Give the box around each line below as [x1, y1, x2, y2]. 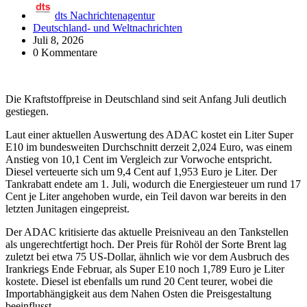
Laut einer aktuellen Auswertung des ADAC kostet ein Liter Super [5, 128, 293, 140]
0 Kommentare [33, 46, 97, 58]
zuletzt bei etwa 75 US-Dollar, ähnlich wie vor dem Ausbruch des [5, 250, 289, 262]
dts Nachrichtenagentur [55, 9, 155, 21]
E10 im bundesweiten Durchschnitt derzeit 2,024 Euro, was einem [5, 140, 292, 153]
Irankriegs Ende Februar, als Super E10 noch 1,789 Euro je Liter [5, 262, 284, 275]
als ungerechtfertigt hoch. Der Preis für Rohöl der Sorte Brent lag [5, 238, 286, 250]
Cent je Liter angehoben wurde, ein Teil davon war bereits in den [5, 190, 286, 202]
